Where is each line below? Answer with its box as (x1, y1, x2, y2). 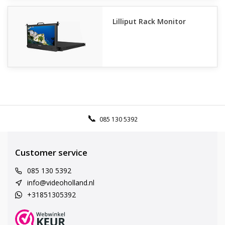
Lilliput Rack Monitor (113, 17, 186, 26)
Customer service (15, 147, 87, 158)
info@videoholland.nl (27, 178, 94, 187)
